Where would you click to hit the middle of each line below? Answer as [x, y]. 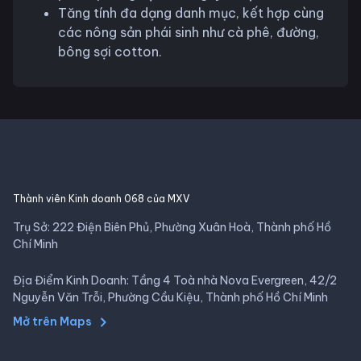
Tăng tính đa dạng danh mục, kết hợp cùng [191, 12]
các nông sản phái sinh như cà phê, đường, [189, 32]
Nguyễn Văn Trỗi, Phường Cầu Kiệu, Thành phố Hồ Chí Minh [170, 297]
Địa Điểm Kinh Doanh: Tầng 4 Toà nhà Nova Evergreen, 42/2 [175, 280]
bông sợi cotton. [110, 51]
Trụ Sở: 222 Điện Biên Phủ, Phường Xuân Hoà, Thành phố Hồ [172, 227]
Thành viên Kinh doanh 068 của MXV [101, 198]
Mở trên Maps [52, 322]
